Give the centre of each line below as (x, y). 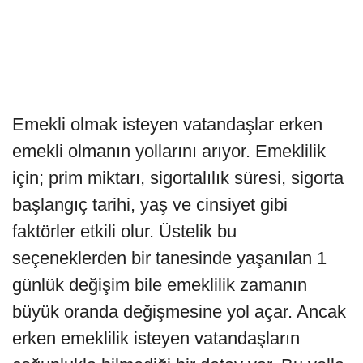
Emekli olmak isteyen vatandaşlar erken (167, 124)
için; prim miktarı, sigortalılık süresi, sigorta (178, 177)
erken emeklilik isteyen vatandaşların (156, 338)
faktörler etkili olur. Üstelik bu (124, 231)
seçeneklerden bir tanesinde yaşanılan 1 (169, 258)
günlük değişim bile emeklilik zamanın (160, 284)
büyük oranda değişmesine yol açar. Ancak (179, 311)
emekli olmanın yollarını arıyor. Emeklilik (169, 151)
